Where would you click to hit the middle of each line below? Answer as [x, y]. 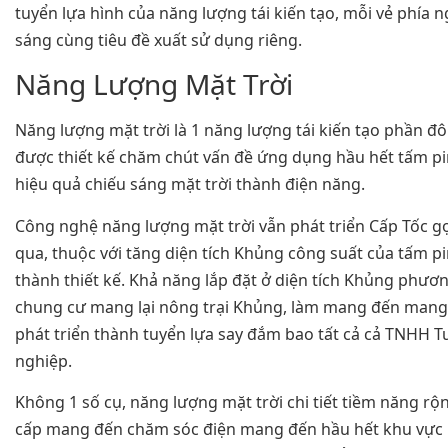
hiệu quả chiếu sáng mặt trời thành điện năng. [190, 184]
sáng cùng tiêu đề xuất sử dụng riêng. [158, 39]
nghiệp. [43, 360]
